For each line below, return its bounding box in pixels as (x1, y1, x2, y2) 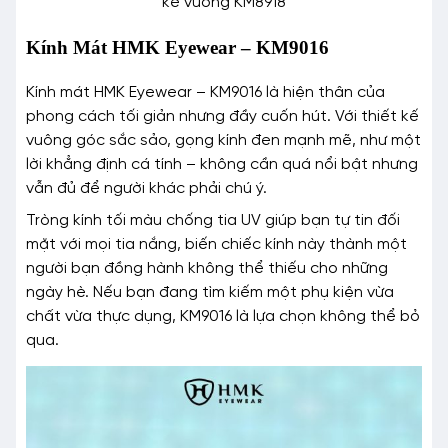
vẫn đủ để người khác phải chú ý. (26, 179, 267, 197)
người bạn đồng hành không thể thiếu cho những (26, 259, 388, 277)
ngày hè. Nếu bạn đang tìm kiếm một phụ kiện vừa (26, 283, 394, 301)
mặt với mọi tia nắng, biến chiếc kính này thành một (26, 235, 407, 253)
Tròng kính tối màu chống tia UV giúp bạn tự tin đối (26, 211, 400, 229)
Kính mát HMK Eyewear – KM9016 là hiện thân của (26, 83, 385, 101)
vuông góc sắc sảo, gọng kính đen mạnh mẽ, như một (26, 131, 421, 149)
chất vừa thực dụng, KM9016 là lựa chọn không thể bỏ (26, 307, 420, 325)
